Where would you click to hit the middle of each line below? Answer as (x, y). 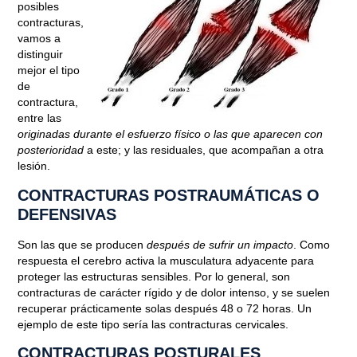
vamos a (39, 39)
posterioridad (51, 150)
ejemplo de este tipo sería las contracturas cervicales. (153, 324)
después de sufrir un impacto (220, 244)
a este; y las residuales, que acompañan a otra (204, 150)
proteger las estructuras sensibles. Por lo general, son (154, 276)
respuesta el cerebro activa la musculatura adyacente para (166, 260)
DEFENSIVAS (67, 214)
